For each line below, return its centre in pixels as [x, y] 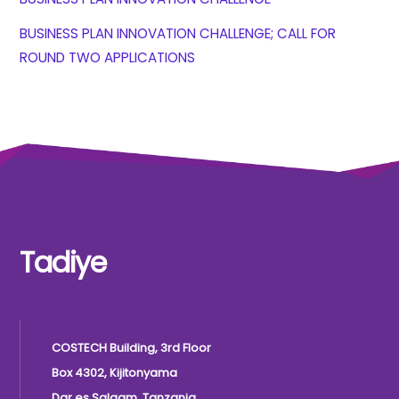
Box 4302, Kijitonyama [115, 372]
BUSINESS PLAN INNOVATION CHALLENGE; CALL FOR [178, 34]
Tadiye [63, 263]
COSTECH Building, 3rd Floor [132, 347]
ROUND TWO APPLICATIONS [108, 58]
